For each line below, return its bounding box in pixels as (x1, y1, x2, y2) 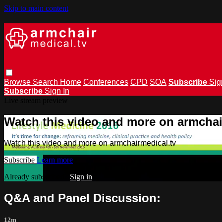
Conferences (83, 77, 128, 86)
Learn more (37, 155, 73, 164)
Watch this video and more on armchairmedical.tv (4, 138, 176, 147)
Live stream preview (4, 96, 68, 105)
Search (33, 77, 60, 86)
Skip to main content (4, 4, 68, 12)
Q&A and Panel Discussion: (4, 191, 161, 205)
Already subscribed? (4, 172, 70, 181)
